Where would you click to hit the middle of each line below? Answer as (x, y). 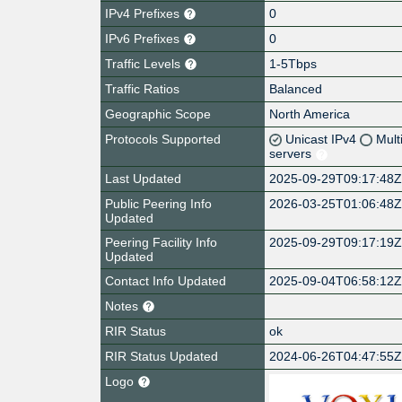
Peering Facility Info (161, 242)
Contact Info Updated (166, 280)
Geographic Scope (158, 114)
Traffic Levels (144, 63)
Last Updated (143, 178)
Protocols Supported (163, 139)
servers (293, 153)
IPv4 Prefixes (144, 13)
